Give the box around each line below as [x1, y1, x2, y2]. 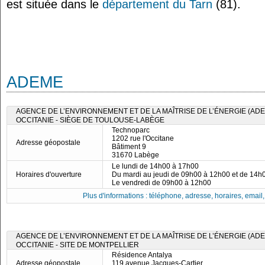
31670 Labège [112, 151, 159, 159]
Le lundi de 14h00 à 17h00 [112, 162, 199, 170]
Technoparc [112, 126, 150, 134]
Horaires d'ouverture [16, 170, 82, 179]
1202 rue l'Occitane [112, 134, 174, 143]
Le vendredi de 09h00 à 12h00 [112, 179, 211, 187]
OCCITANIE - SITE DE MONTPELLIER [16, 241, 139, 249]
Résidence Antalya [112, 251, 172, 259]
